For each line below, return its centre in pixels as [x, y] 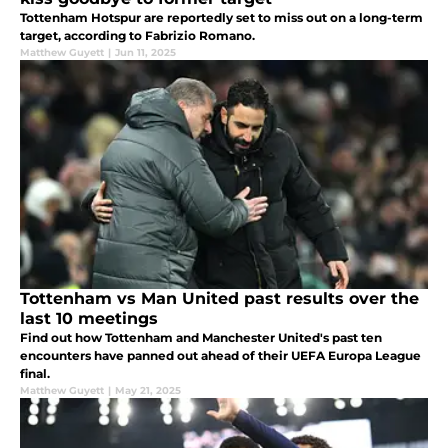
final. [35, 373]
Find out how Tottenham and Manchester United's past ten [201, 337]
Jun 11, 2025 [145, 52]
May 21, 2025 [148, 390]
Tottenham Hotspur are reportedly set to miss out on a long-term [221, 17]
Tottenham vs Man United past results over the [219, 298]
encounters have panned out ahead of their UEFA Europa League [220, 355]
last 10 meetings [89, 318]
